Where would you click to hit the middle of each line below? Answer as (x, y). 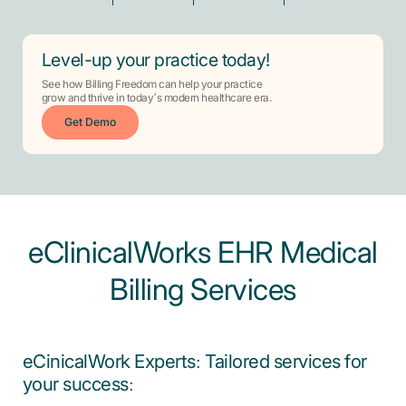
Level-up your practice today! (155, 61)
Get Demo (90, 123)
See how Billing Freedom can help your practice (152, 85)
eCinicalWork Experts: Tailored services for (194, 362)
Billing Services (203, 290)
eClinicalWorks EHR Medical (203, 253)
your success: (78, 385)
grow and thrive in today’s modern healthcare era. (156, 99)
